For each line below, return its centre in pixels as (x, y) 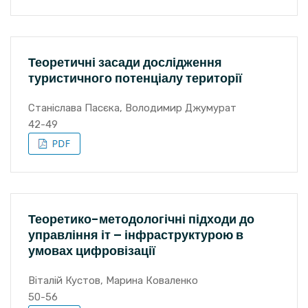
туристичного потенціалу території (135, 78)
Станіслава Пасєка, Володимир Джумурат (132, 108)
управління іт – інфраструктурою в (136, 235)
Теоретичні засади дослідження (125, 62)
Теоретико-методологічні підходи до (141, 219)
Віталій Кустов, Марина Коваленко (113, 280)
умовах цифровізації (92, 251)
